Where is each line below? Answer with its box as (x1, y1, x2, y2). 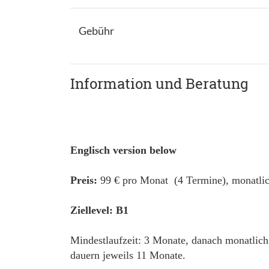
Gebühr (78, 24, 114, 37)
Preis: (70, 174, 97, 186)
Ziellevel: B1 (70, 204, 128, 216)
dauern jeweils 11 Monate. (70, 249, 186, 261)
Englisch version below (70, 144, 177, 156)
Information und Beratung (70, 74, 249, 93)
